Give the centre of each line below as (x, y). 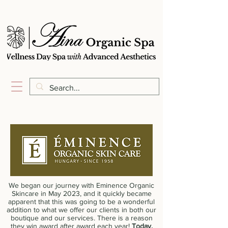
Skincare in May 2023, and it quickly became (81, 193)
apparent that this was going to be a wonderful (81, 202)
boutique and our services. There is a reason (81, 218)
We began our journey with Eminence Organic (81, 185)
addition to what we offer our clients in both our (81, 210)
